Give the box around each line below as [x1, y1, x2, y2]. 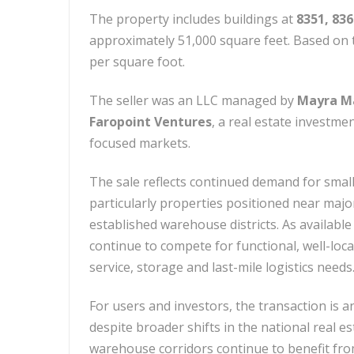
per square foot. [89, 53, 185, 70]
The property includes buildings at [89, 10, 296, 28]
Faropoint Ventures [89, 113, 212, 130]
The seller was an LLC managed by [89, 92, 297, 109]
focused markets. [89, 134, 190, 152]
